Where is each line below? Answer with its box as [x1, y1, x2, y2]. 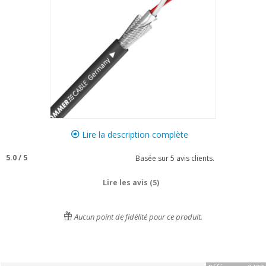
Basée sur [132, 153, 170, 163]
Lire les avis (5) [102, 178, 159, 188]
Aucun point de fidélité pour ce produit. [72, 211, 202, 222]
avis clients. [175, 153, 214, 163]
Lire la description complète [79, 129, 188, 140]
